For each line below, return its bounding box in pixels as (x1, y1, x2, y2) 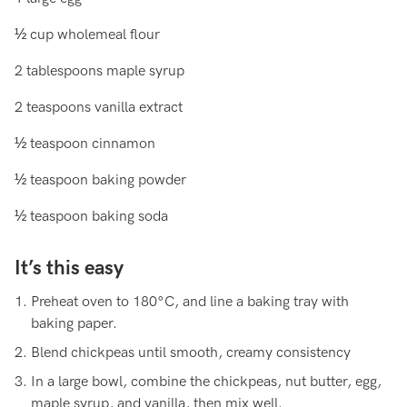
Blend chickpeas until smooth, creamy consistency (31, 344, 351, 362)
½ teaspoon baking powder (15, 172, 186, 189)
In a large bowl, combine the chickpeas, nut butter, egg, (31, 373, 382, 391)
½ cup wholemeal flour (15, 26, 160, 44)
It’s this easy (15, 256, 124, 281)
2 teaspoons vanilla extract (15, 99, 183, 116)
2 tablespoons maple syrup (15, 63, 184, 80)
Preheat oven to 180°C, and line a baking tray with (31, 293, 349, 311)
